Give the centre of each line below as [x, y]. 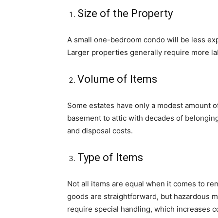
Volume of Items [117, 79]
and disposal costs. [100, 131]
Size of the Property [125, 13]
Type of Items [110, 157]
